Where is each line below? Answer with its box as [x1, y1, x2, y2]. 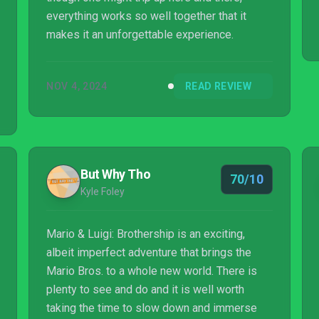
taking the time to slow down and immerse [46, 301, 257, 315]
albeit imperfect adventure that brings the [46, 246, 251, 259]
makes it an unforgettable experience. [46, 28, 234, 41]
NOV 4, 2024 [46, 80, 108, 92]
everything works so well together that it [46, 9, 246, 23]
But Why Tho [80, 167, 151, 182]
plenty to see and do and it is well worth [46, 283, 244, 296]
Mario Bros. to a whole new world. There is [46, 264, 257, 278]
